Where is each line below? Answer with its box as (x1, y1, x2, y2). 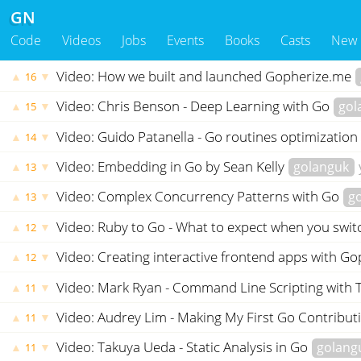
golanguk (293, 158, 350, 176)
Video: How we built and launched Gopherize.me (56, 66, 355, 85)
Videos (62, 31, 101, 50)
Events (167, 31, 204, 50)
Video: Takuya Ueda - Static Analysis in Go (56, 338, 311, 357)
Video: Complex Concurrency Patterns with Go (56, 187, 342, 206)
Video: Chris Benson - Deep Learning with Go (56, 97, 333, 116)
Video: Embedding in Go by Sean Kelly (56, 157, 288, 176)
